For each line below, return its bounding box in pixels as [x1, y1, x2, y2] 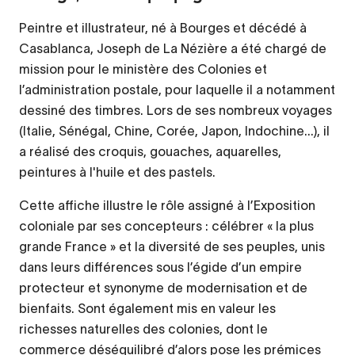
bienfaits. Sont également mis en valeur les [19, 300, 276, 315]
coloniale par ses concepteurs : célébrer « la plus [19, 218, 314, 233]
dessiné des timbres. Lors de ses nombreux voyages [19, 102, 332, 117]
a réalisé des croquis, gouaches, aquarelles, [19, 143, 281, 158]
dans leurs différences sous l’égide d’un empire [19, 259, 302, 274]
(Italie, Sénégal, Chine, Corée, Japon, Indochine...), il [19, 123, 330, 138]
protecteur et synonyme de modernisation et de [19, 280, 307, 295]
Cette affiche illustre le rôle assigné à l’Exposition [19, 197, 315, 212]
